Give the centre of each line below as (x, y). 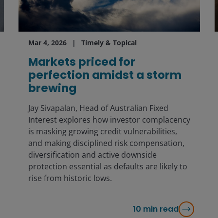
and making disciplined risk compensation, (106, 143)
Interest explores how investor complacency (109, 119)
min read (161, 209)
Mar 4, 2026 (47, 42)
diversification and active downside (92, 154)
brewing (52, 88)
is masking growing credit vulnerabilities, (102, 131)
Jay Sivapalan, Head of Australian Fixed (98, 108)
